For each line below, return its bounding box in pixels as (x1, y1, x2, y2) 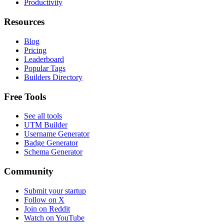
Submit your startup (24, 186, 86, 195)
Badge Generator (24, 138, 78, 147)
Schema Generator (24, 147, 82, 156)
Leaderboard (24, 54, 64, 63)
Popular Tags (24, 63, 65, 72)
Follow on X (24, 195, 64, 204)
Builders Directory (24, 72, 82, 81)
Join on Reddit (24, 204, 70, 213)
